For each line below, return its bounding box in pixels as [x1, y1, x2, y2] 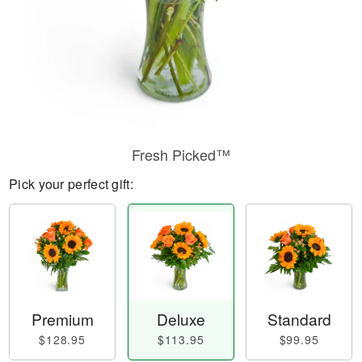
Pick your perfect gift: [9, 175, 133, 193]
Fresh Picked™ [132, 144, 230, 165]
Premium [31, 308, 94, 330]
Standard [267, 308, 331, 330]
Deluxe [156, 308, 205, 330]
